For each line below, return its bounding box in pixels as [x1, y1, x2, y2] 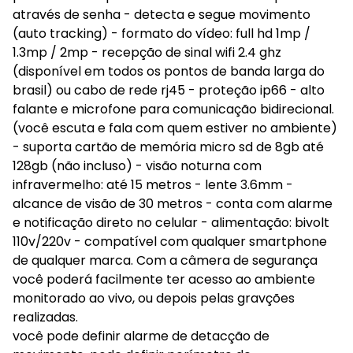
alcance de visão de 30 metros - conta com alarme [13, 195, 333, 213]
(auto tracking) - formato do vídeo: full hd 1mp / [13, 24, 310, 43]
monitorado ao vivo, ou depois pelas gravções [13, 289, 295, 307]
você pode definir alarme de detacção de [13, 327, 269, 345]
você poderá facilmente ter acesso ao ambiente [13, 270, 315, 288]
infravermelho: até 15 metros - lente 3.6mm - [13, 176, 293, 194]
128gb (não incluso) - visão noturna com [13, 157, 262, 175]
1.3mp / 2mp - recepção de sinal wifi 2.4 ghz [13, 43, 281, 61]
